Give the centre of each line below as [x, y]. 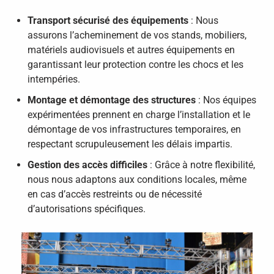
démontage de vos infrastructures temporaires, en [134, 129]
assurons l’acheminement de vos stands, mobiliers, [137, 35]
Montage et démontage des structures [112, 100]
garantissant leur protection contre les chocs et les [135, 64]
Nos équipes [230, 100]
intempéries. [54, 79]
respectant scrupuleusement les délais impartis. [130, 144]
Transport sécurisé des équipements [108, 20]
